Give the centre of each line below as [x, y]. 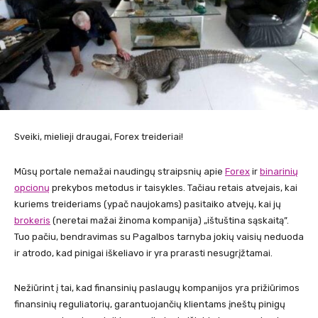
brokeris [32, 220]
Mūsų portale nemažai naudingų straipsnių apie [120, 171]
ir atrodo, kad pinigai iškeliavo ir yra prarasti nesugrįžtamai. [143, 253]
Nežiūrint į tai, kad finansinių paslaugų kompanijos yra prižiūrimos [157, 287]
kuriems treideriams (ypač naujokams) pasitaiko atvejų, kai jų [148, 204]
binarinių [279, 171]
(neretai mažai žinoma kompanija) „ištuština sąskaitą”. [170, 220]
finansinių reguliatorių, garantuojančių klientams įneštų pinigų [150, 304]
